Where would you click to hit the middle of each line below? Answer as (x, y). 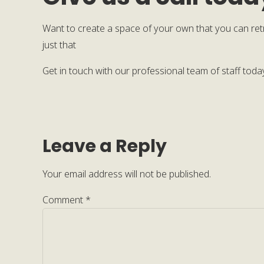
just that (59, 45)
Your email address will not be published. (127, 174)
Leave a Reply (105, 146)
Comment (64, 200)
